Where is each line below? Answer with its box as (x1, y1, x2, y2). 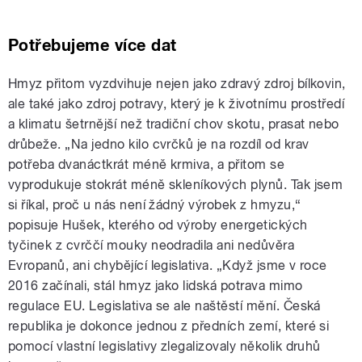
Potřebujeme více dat (8, 36, 177, 56)
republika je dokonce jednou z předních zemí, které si (8, 318, 330, 335)
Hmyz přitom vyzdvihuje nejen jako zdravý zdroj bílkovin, (8, 76, 346, 92)
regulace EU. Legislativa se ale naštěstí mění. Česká (8, 298, 321, 314)
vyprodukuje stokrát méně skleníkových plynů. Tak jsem (8, 177, 343, 193)
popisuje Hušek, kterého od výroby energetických (8, 217, 308, 234)
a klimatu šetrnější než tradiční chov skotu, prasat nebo (8, 116, 339, 133)
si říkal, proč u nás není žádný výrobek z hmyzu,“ (8, 197, 301, 213)
